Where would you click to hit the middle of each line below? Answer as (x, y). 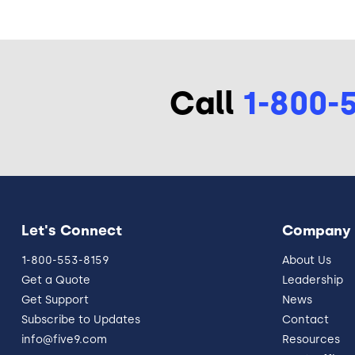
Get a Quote (56, 280)
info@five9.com (64, 339)
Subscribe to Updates (81, 319)
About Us (306, 260)
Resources (311, 339)
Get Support (55, 300)
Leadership (312, 280)
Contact (305, 319)
